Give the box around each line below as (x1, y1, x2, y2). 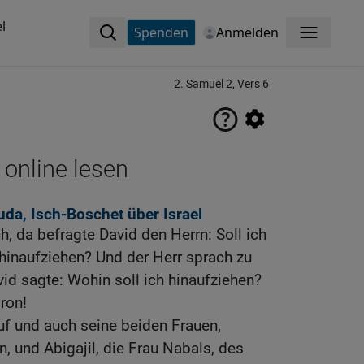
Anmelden (215, 24, 279, 41)
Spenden (133, 24, 188, 41)
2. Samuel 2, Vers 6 (174, 77, 269, 91)
